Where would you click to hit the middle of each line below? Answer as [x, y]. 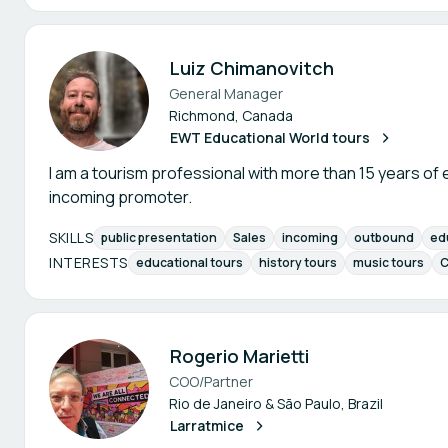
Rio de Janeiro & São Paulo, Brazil [276, 403]
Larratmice [207, 425]
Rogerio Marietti [239, 356]
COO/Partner [211, 381]
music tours [388, 262]
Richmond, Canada [231, 115]
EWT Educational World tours [270, 137]
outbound [384, 237]
